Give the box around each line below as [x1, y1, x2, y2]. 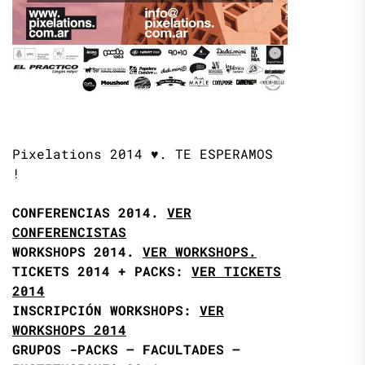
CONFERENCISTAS [12, 222, 126, 240]
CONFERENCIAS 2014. [12, 203, 167, 221]
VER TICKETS [191, 262, 281, 279]
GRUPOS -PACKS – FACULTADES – [12, 340, 240, 358]
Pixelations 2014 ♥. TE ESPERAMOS [12, 144, 273, 162]
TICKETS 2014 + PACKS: [12, 262, 191, 279]
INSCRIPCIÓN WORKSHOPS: [12, 301, 200, 319]
